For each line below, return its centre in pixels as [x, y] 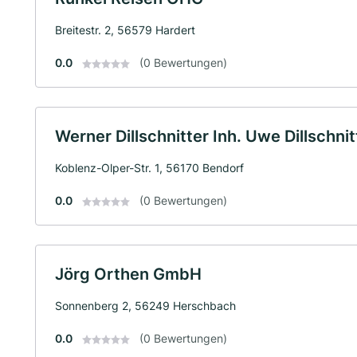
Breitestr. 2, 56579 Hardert [125, 30]
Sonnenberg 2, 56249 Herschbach [145, 306]
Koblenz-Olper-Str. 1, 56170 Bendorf [149, 168]
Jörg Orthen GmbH [128, 274]
